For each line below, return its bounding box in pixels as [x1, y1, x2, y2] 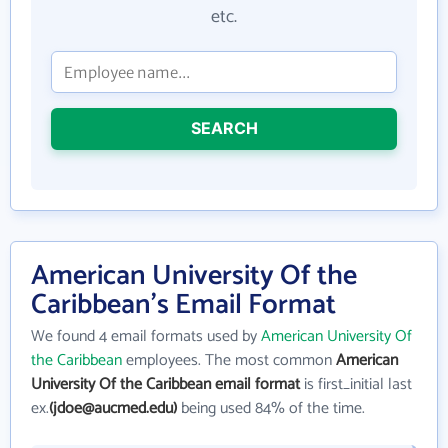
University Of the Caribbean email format [31, 371, 300, 398]
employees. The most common [122, 347, 336, 374]
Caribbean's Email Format [31, 282, 336, 328]
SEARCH [190, 118, 258, 138]
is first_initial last [300, 371, 412, 398]
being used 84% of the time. [177, 395, 365, 422]
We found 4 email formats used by [31, 323, 261, 350]
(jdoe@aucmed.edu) [49, 395, 177, 422]
